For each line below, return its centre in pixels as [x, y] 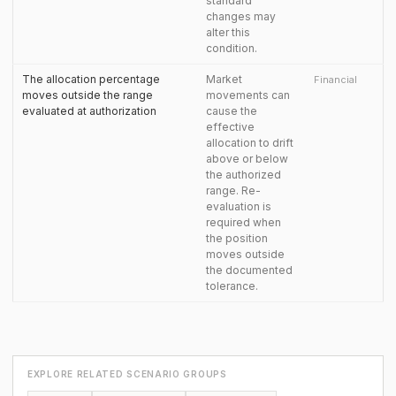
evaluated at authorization [89, 111]
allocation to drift [250, 143]
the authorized [244, 175]
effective [230, 127]
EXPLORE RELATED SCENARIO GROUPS [127, 374]
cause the [232, 111]
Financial [335, 80]
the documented [249, 270]
